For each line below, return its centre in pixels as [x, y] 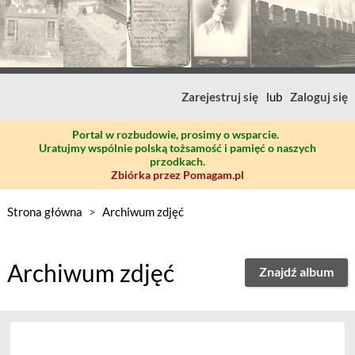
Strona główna [44, 212]
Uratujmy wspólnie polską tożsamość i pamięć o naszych [177, 148]
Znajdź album [297, 271]
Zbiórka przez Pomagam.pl [177, 175]
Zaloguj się [319, 97]
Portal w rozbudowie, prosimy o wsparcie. [176, 134]
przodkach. [177, 161]
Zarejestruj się [220, 97]
